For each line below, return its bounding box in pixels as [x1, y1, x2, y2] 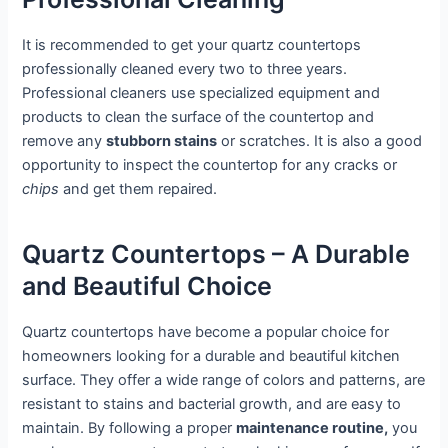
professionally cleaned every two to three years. [22, 59, 348, 78]
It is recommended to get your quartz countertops [22, 35, 362, 54]
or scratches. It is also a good [217, 131, 423, 150]
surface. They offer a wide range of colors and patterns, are [22, 370, 426, 389]
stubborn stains [106, 131, 218, 150]
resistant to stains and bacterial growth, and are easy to [22, 394, 402, 413]
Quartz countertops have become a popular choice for [22, 322, 390, 341]
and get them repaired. [59, 179, 218, 198]
